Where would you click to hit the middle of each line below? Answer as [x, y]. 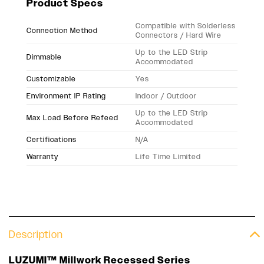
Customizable [51, 79]
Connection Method [62, 31]
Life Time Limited [169, 157]
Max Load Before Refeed [72, 118]
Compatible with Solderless [186, 26]
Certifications [52, 140]
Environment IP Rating [66, 96]
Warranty [42, 157]
